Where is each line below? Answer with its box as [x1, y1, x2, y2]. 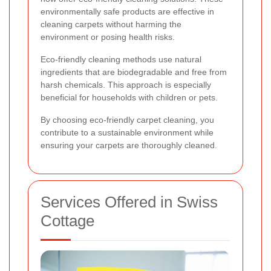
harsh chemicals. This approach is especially [41, 80, 211, 90]
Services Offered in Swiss [41, 193, 218, 212]
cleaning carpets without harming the [41, 19, 181, 30]
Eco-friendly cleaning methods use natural [41, 54, 201, 65]
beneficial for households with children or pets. [41, 93, 218, 103]
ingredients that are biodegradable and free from [41, 67, 227, 77]
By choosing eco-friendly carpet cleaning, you [41, 115, 214, 125]
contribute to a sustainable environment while [41, 128, 214, 138]
